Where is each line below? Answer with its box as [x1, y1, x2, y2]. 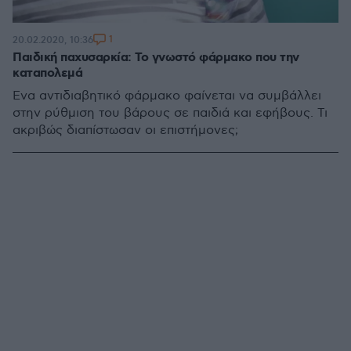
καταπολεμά [13, 65, 82, 81]
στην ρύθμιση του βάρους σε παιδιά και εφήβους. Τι [13, 106, 327, 121]
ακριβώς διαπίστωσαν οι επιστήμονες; [13, 123, 238, 138]
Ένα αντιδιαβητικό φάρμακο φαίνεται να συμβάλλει [13, 89, 321, 103]
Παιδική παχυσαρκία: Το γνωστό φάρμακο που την [13, 49, 299, 66]
